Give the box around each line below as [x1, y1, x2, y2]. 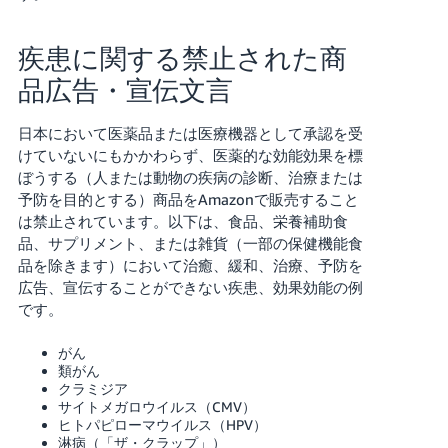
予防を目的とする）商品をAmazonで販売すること [17, 189, 359, 208]
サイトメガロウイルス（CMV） [57, 397, 256, 415]
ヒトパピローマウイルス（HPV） [57, 415, 267, 433]
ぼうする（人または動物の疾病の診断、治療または [17, 167, 363, 186]
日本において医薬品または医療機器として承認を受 [17, 123, 363, 142]
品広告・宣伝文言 [17, 73, 234, 106]
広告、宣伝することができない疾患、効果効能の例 [17, 277, 363, 296]
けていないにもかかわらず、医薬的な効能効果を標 [17, 145, 363, 164]
